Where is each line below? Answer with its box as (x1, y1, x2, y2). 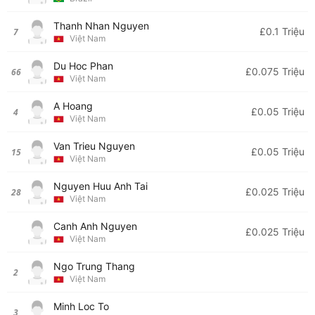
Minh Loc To (53, 300, 109, 312)
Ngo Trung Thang (53, 260, 135, 272)
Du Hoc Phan (53, 60, 113, 72)
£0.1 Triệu (259, 25, 304, 37)
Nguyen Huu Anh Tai (53, 180, 148, 192)
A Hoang (53, 100, 93, 112)
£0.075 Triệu (245, 65, 304, 77)
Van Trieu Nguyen (53, 140, 135, 152)
